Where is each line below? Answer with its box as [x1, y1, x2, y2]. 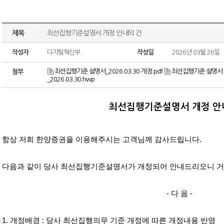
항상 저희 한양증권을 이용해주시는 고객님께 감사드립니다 [2, 135, 199, 143]
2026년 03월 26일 [172, 49, 219, 55]
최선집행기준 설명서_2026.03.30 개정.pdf [54, 68, 162, 75]
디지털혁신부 [47, 49, 80, 55]
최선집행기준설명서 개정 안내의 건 [47, 29, 141, 36]
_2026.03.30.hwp [47, 76, 94, 82]
